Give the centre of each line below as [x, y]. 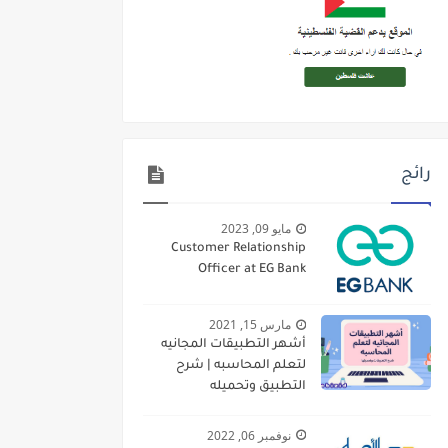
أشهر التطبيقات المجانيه [233, 344]
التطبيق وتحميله [258, 386]
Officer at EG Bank [252, 269]
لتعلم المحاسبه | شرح [241, 365]
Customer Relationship [238, 248]
